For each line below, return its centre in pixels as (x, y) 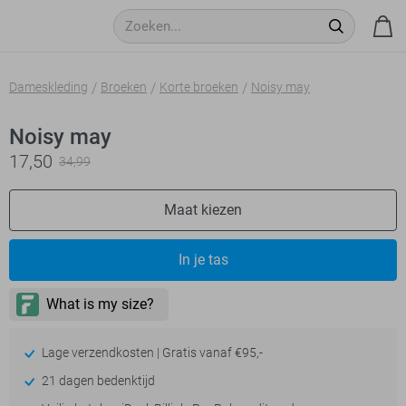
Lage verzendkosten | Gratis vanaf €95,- (150, 353)
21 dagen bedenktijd (97, 381)
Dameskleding (48, 87)
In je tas (203, 260)
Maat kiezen (203, 210)
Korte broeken (199, 87)
